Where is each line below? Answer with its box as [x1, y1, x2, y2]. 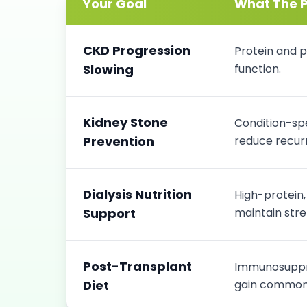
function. [234, 61, 281, 77]
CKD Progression [83, 42, 191, 59]
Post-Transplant [83, 258, 192, 275]
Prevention [83, 133, 154, 150]
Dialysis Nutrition [83, 186, 192, 203]
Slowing [83, 61, 134, 78]
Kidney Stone [83, 114, 168, 131]
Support [83, 205, 136, 222]
